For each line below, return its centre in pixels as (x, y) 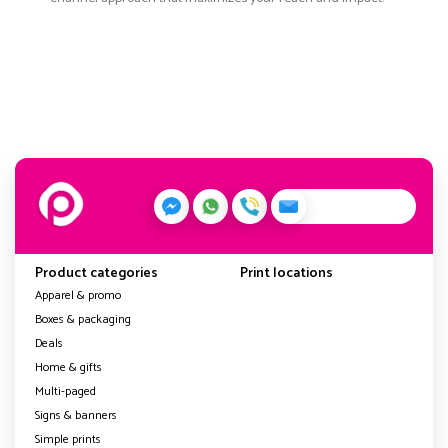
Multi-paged (65, 392)
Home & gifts (68, 368)
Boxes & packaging (83, 320)
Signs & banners (76, 416)
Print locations (286, 274)
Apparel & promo (78, 296)
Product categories (96, 274)
